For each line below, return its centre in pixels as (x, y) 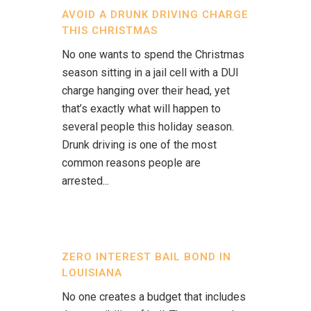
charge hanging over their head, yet (146, 91)
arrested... (85, 181)
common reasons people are (131, 163)
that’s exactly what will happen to (141, 109)
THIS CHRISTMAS (110, 31)
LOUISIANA (92, 273)
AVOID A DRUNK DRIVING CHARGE (155, 15)
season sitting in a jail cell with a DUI (150, 73)
